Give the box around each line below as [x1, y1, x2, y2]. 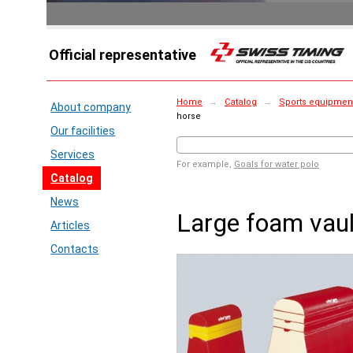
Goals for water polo [233, 158, 319, 169]
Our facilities [50, 124, 116, 137]
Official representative [49, 46, 197, 63]
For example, [176, 158, 234, 169]
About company [50, 101, 132, 113]
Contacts [50, 243, 99, 255]
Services [50, 148, 95, 161]
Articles [50, 219, 91, 232]
